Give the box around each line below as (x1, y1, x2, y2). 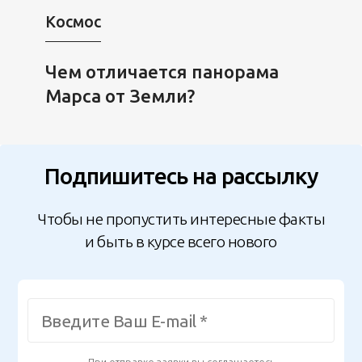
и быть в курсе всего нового (85, 232, 277, 250)
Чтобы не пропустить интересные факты (37, 209, 325, 228)
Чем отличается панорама (44, 61, 279, 82)
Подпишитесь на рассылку (44, 163, 318, 189)
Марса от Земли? (44, 86, 195, 107)
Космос (44, 12, 101, 31)
